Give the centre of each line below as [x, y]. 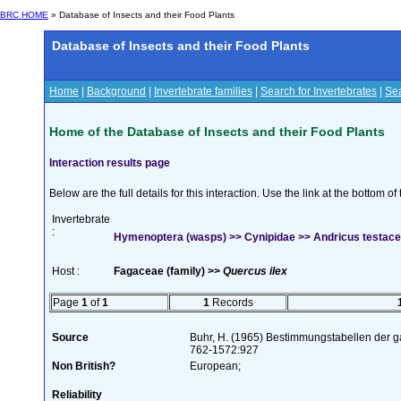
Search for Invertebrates [319, 91]
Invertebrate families [203, 91]
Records [231, 302]
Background [116, 91]
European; [215, 366]
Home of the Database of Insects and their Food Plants [217, 131]
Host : [66, 271]
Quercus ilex [255, 271]
